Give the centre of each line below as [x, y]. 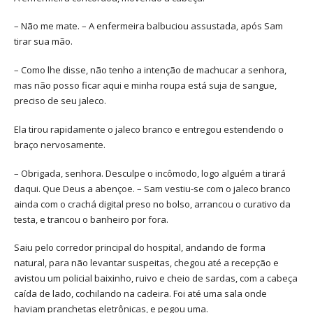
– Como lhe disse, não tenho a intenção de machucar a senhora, [150, 70]
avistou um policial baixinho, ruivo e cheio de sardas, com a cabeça [156, 278]
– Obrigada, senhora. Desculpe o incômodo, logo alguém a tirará [150, 173]
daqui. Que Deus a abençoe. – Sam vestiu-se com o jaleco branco [152, 188]
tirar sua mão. [43, 42]
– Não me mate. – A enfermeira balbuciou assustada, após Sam [148, 26]
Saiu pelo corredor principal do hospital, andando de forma [140, 248]
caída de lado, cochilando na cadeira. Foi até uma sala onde [140, 294]
